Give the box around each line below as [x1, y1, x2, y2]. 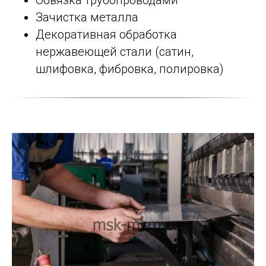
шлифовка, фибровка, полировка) [36, 62, 224, 76]
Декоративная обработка [36, 27, 177, 42]
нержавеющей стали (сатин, [36, 45, 194, 59]
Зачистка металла [36, 10, 138, 24]
